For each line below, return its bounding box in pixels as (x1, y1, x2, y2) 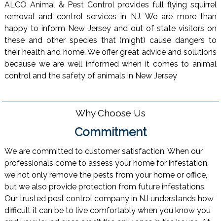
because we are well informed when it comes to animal (4, 59, 217, 69)
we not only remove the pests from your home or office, (4, 170, 207, 180)
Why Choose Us (75, 107, 146, 118)
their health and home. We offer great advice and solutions (4, 47, 217, 57)
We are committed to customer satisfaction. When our (4, 147, 203, 156)
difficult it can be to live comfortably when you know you (4, 206, 211, 216)
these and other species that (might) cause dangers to (4, 35, 217, 45)
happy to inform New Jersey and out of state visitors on (4, 23, 217, 33)
